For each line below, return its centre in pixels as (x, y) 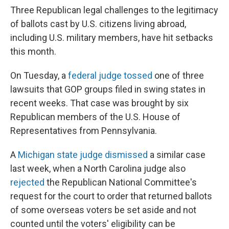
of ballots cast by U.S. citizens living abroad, (98, 24)
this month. (33, 51)
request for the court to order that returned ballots (111, 196)
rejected (27, 182)
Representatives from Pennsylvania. (84, 131)
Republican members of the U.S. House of (95, 117)
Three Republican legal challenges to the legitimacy (114, 10)
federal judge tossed (110, 75)
